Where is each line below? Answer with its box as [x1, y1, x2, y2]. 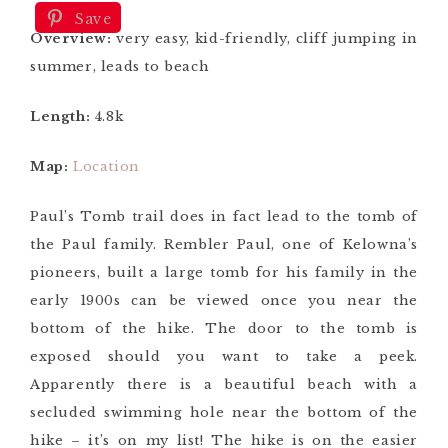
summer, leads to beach [30, 57, 214, 75]
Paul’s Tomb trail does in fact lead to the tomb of [30, 207, 418, 225]
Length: [30, 107, 91, 125]
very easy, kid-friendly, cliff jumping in [111, 29, 418, 47]
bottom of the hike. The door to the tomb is [30, 319, 418, 337]
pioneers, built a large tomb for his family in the [30, 263, 418, 281]
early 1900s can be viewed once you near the [30, 291, 418, 309]
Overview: [30, 29, 112, 47]
